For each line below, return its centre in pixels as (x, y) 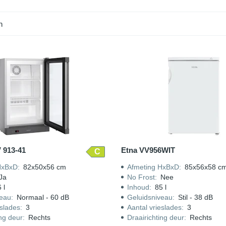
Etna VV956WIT (148, 150)
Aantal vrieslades (154, 207)
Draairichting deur (155, 217)
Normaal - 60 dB (43, 197)
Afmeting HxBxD (153, 167)
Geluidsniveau (150, 197)
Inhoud (138, 187)
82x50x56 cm (44, 167)
